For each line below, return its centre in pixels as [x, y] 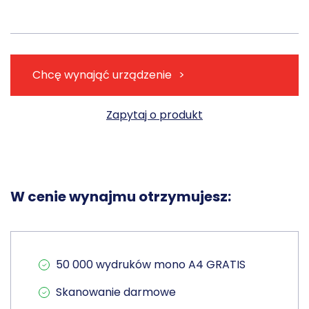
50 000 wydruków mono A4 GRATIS [151, 265]
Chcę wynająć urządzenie [102, 75]
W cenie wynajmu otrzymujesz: [121, 197]
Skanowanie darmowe [116, 292]
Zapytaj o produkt [154, 115]
